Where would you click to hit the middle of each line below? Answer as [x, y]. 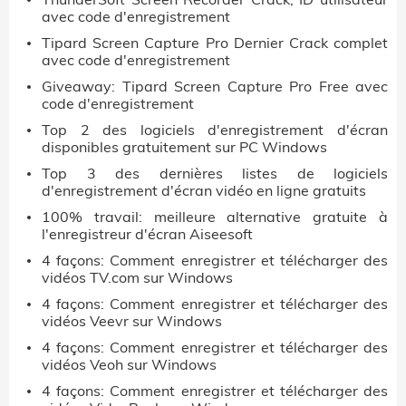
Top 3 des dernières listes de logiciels [215, 173]
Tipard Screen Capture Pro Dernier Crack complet [215, 42]
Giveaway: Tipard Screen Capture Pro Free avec [215, 86]
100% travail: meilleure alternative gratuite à [215, 216]
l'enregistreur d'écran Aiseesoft [147, 233]
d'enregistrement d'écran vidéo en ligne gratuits [204, 190]
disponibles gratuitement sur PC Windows [184, 146]
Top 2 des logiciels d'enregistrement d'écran [215, 129]
